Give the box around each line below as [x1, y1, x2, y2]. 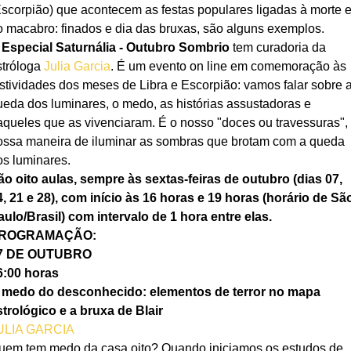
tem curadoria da [233, 41, 329, 54]
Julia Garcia [44, 60, 110, 73]
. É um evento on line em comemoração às [110, 60, 349, 73]
